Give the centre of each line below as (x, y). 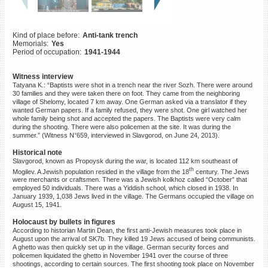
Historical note (37, 152)
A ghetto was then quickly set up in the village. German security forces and (120, 247)
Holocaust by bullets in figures (64, 222)
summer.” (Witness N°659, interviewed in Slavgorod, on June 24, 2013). (116, 135)
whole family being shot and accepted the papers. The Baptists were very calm (126, 118)
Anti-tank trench (110, 35)
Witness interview (42, 76)
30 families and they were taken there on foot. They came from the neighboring (126, 93)
